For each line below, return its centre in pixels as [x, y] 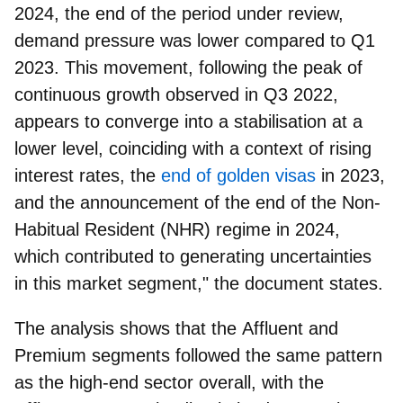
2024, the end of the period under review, [179, 13]
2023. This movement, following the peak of [188, 67]
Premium [50, 355]
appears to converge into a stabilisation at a [188, 121]
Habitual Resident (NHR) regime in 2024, [177, 229]
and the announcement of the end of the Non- [197, 202]
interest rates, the [88, 175]
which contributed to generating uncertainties [193, 256]
